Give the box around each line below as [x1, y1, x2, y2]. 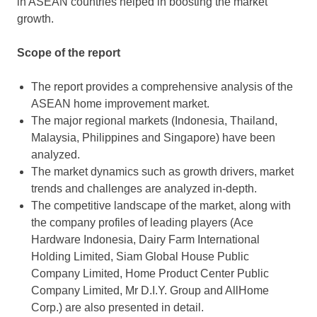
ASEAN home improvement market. [31, 98, 209, 110]
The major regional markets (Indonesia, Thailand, [31, 115, 277, 127]
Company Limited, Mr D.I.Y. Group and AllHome [31, 284, 269, 297]
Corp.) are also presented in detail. [31, 301, 204, 314]
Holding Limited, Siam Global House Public [31, 250, 249, 263]
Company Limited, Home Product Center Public [31, 267, 269, 280]
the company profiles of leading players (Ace [31, 217, 253, 229]
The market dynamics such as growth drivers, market [31, 166, 294, 178]
